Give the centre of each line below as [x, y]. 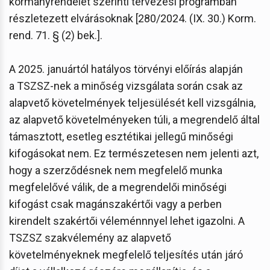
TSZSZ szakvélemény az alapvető [90, 237]
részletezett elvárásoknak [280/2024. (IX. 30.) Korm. [133, 18]
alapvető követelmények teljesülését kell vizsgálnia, [132, 102]
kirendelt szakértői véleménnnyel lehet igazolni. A [127, 221]
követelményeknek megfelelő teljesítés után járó [126, 254]
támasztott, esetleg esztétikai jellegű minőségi [121, 136]
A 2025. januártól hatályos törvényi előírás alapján [126, 69]
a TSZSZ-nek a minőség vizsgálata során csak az [126, 86]
